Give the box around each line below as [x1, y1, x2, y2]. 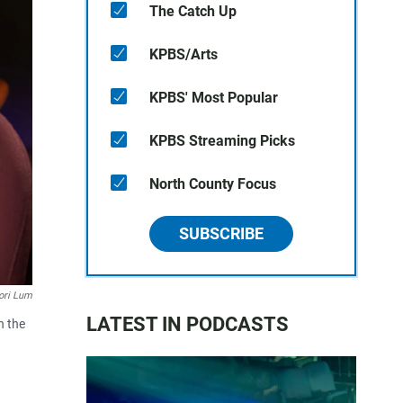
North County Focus [149, 175, 276, 193]
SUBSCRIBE [179, 224, 264, 243]
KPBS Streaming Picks [149, 132, 295, 149]
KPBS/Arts [149, 46, 218, 63]
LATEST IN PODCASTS [86, 313, 289, 336]
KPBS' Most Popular [149, 89, 278, 106]
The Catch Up [149, 3, 237, 20]
